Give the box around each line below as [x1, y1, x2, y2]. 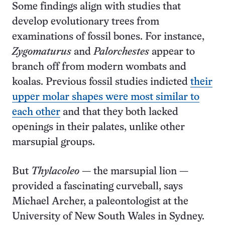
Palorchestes [93, 47, 149, 57]
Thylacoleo [31, 166, 79, 176]
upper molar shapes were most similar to [12, 92, 199, 102]
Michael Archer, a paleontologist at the [12, 196, 188, 206]
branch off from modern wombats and [12, 62, 186, 72]
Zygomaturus [12, 47, 71, 57]
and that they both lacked [60, 107, 178, 117]
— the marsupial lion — [79, 166, 188, 176]
